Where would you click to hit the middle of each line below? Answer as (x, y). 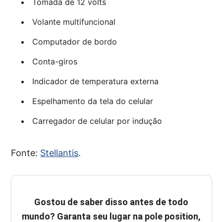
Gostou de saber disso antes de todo (111, 202)
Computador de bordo (74, 42)
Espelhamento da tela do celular (92, 101)
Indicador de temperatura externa (95, 82)
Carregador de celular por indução (97, 121)
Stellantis (59, 153)
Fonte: (26, 153)
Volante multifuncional (74, 22)
